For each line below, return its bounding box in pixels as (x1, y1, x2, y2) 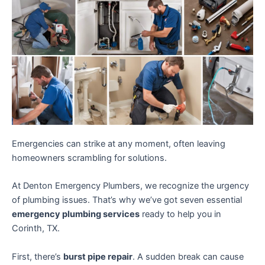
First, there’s (12, 251, 63, 262)
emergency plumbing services (12, 209, 140, 220)
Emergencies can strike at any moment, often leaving (12, 138, 225, 149)
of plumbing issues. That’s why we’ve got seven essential (12, 195, 242, 206)
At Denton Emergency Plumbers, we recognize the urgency (12, 180, 249, 192)
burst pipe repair (63, 251, 132, 262)
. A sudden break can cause (132, 251, 244, 262)
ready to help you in (140, 209, 221, 220)
